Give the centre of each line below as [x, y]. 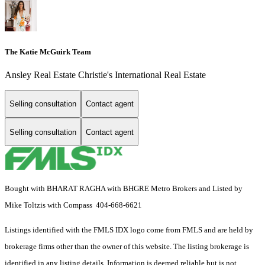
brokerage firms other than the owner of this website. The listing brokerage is [127, 247]
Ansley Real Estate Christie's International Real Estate [105, 75]
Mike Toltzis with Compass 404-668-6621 [73, 205]
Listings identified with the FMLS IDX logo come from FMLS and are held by [129, 230]
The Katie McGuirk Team [48, 51]
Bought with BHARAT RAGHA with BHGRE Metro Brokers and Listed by [124, 189]
